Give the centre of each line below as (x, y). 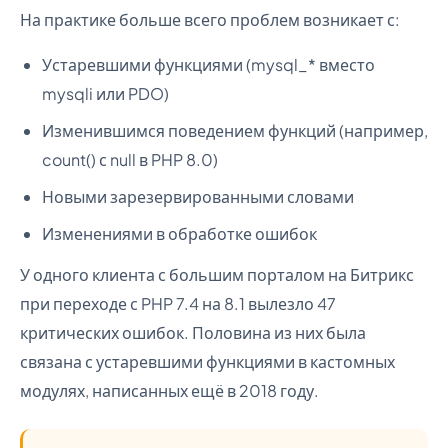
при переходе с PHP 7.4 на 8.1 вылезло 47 (178, 303)
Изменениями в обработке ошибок (179, 233)
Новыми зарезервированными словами (198, 196)
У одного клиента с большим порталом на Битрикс (217, 274)
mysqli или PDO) (105, 93)
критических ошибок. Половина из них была (193, 332)
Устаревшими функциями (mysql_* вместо (208, 64)
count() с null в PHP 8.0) (130, 159)
